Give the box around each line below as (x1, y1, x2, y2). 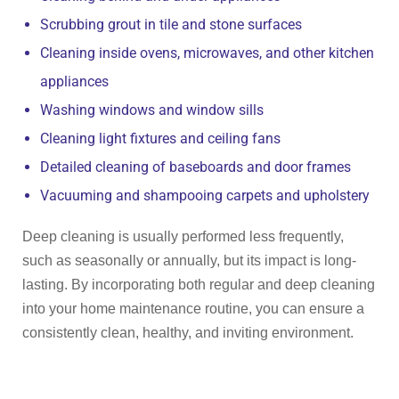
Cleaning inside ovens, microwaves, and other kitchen (40, 45, 374, 61)
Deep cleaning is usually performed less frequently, (22, 229, 344, 244)
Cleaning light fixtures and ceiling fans (40, 130, 281, 147)
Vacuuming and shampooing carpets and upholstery (40, 187, 370, 204)
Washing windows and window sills (40, 102, 264, 118)
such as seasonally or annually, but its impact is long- (22, 253, 356, 268)
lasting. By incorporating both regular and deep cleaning (22, 277, 375, 292)
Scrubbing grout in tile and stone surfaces (40, 16, 302, 33)
